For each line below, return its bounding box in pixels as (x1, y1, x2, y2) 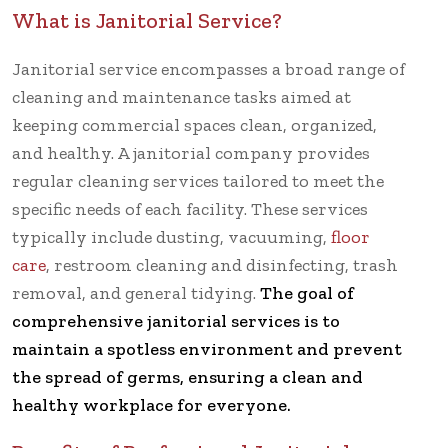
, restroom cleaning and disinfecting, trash (46, 253, 398, 276)
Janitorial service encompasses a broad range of (12, 57, 405, 80)
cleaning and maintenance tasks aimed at (12, 85, 351, 108)
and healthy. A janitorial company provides (12, 141, 370, 164)
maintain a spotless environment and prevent (12, 337, 402, 360)
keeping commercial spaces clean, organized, (12, 113, 377, 136)
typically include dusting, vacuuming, (12, 225, 331, 248)
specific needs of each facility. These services (12, 197, 368, 220)
